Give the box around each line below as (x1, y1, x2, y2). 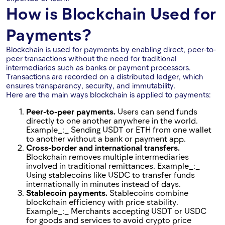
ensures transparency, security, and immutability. (6, 81, 176, 90)
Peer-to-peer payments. (26, 106, 116, 117)
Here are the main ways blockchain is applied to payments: (6, 90, 211, 99)
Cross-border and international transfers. (26, 143, 180, 153)
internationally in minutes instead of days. (26, 179, 181, 189)
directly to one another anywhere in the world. (26, 116, 198, 126)
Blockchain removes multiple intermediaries (26, 152, 189, 162)
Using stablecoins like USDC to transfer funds (26, 170, 195, 180)
